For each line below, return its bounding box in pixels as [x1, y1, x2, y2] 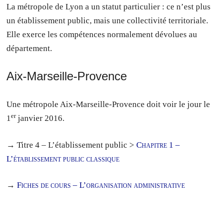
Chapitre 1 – [136, 140, 180, 150]
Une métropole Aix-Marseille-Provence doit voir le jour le [6, 100, 211, 110]
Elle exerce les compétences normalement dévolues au [6, 29, 198, 39]
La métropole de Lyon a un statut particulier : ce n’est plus [6, 1, 211, 11]
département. [6, 43, 53, 53]
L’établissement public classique [6, 154, 120, 164]
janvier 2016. [16, 113, 65, 123]
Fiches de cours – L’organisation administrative [17, 180, 185, 190]
